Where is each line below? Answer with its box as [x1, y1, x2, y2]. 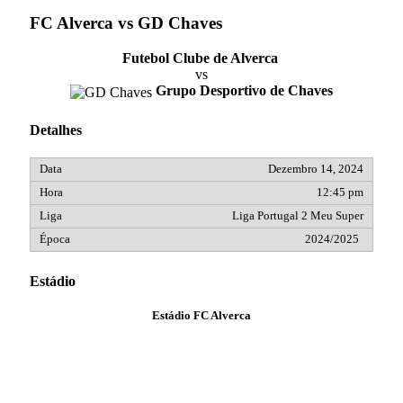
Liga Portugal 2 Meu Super [232, 209, 363, 222]
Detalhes [30, 121, 82, 138]
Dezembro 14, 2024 [268, 162, 363, 175]
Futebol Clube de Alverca [121, 50, 278, 67]
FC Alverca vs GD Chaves [30, 13, 222, 33]
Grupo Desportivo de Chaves [156, 83, 333, 99]
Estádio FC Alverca [152, 309, 251, 323]
